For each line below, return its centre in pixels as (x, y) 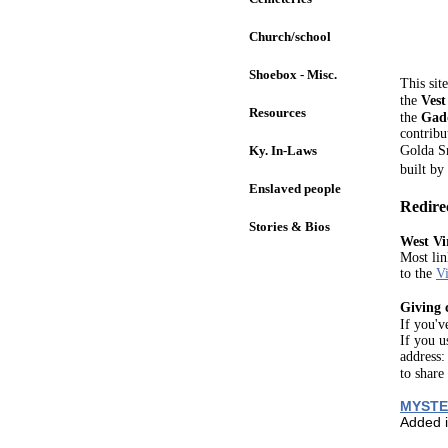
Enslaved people (295, 188)
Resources (277, 112)
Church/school (290, 36)
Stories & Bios (289, 226)
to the (418, 273)
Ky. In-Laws (283, 150)
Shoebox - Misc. (294, 74)
